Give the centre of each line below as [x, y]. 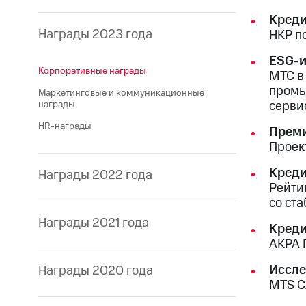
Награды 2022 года [95, 176]
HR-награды [65, 126]
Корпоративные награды [92, 71]
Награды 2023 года [95, 35]
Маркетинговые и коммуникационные [121, 93]
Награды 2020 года [96, 271]
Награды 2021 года [94, 223]
